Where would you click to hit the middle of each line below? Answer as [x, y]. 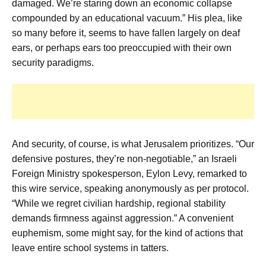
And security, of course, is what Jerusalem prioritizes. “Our [133, 144]
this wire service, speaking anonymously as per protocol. [130, 189]
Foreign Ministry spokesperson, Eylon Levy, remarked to [129, 174]
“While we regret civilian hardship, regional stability [119, 204]
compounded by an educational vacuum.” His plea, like [127, 18]
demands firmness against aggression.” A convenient [123, 218]
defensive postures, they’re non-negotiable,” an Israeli [124, 159]
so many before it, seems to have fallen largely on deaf [126, 33]
